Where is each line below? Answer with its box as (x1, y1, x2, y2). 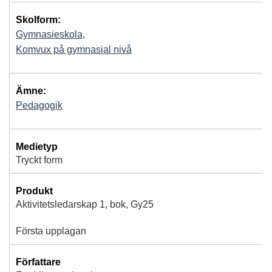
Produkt (16, 185, 53, 196)
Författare (16, 256, 61, 267)
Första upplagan (16, 225, 86, 236)
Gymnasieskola (16, 29, 83, 39)
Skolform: (16, 14, 61, 25)
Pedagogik (16, 100, 63, 110)
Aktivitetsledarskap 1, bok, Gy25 (16, 199, 154, 209)
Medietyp (16, 141, 58, 152)
